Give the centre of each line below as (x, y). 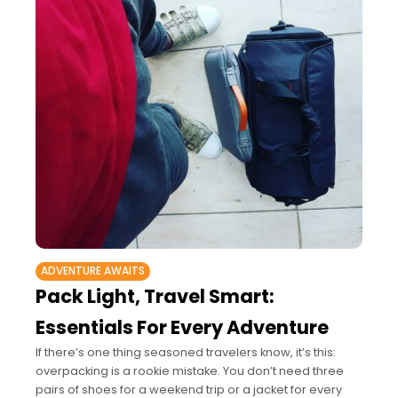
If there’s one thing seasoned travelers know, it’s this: (186, 352)
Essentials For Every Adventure (182, 327)
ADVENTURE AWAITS (93, 271)
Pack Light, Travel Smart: (155, 296)
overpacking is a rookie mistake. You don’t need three (190, 370)
